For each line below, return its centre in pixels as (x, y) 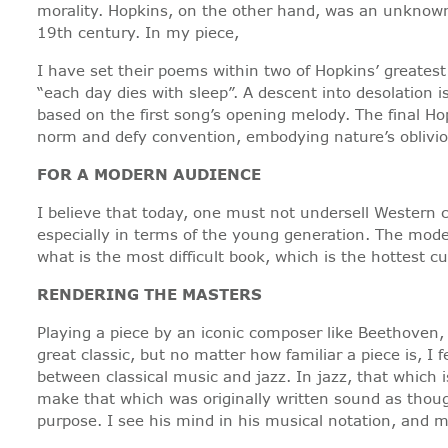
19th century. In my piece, (138, 33)
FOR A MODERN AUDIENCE (149, 175)
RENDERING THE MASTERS (149, 295)
